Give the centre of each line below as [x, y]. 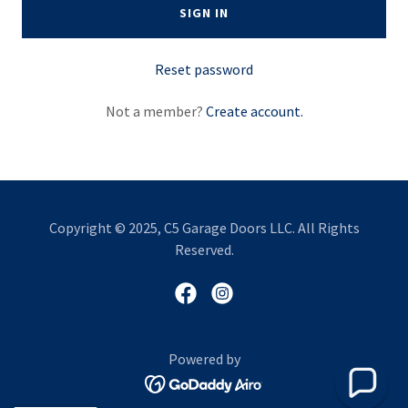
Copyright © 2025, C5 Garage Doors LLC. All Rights [204, 228]
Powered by [204, 359]
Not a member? [154, 111]
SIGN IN [204, 13]
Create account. [254, 111]
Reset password [204, 69]
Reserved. [204, 250]
